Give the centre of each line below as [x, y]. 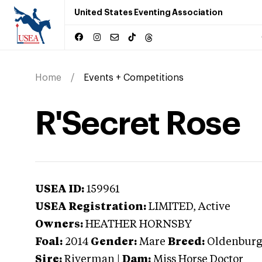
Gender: [114, 242]
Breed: [186, 242]
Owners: [59, 225]
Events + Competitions [134, 78]
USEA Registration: [91, 207]
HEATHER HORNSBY [139, 225]
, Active [212, 207]
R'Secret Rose [138, 124]
